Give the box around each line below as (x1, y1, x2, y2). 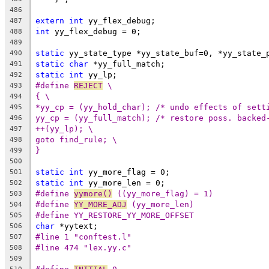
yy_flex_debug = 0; (50, 26, 141, 36)
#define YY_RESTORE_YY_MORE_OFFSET (35, 210, 194, 220)
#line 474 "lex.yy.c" (35, 243, 131, 252)
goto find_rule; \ (35, 134, 117, 144)
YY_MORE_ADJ (74, 199, 127, 209)
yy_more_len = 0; (83, 178, 165, 187)
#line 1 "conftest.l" (35, 232, 131, 241)
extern (35, 16, 64, 25)
